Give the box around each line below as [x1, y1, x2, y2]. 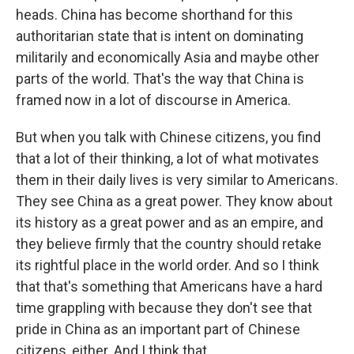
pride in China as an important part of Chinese [16, 321, 300, 337]
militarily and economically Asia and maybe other [16, 49, 319, 66]
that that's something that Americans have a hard [16, 278, 322, 295]
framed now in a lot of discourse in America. [16, 92, 291, 108]
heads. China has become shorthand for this [16, 6, 293, 23]
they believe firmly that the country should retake [16, 235, 322, 252]
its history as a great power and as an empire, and [16, 214, 323, 231]
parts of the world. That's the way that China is [16, 70, 304, 87]
